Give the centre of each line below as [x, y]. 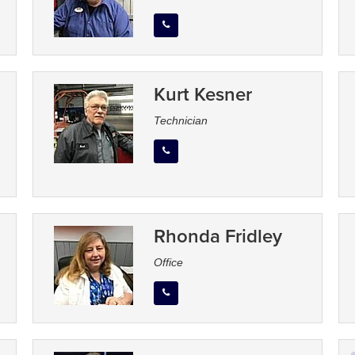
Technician [180, 121]
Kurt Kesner [202, 94]
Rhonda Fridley [218, 236]
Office [168, 263]
